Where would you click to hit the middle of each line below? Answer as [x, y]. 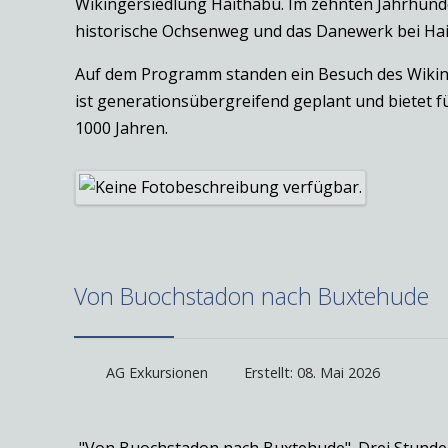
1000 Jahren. [121, 128]
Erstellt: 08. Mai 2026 [312, 372]
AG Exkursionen [157, 372]
